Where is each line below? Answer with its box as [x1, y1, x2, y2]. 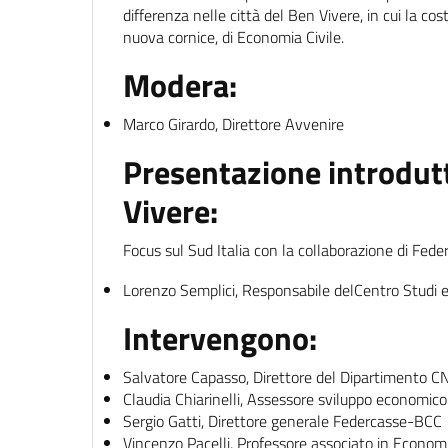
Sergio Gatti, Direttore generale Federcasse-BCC [123, 408, 442, 433]
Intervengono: [123, 313, 317, 362]
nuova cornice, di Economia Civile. [123, 24, 344, 49]
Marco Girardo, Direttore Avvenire [123, 111, 344, 136]
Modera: [123, 60, 237, 109]
